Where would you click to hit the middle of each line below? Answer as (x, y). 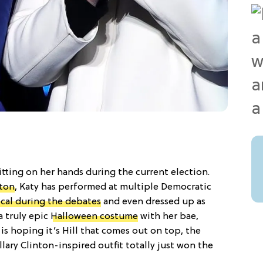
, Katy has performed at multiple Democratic (113, 187)
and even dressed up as (153, 202)
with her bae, (168, 216)
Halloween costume (94, 216)
